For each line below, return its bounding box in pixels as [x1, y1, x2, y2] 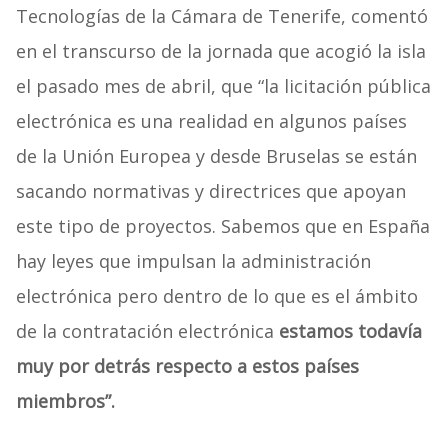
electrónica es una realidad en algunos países [15, 109, 407, 134]
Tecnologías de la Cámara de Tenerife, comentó [15, 4, 428, 29]
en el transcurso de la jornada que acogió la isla [15, 39, 426, 64]
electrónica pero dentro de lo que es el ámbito [15, 284, 418, 309]
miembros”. [15, 389, 115, 414]
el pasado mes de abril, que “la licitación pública [15, 74, 431, 99]
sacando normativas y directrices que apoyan [15, 179, 406, 204]
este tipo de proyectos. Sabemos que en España [15, 214, 430, 239]
